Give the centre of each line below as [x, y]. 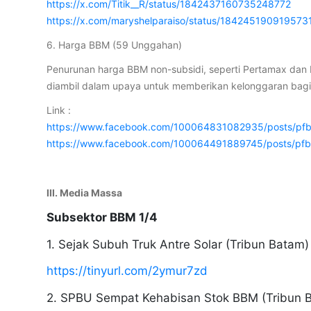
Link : [59, 110]
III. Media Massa [85, 192]
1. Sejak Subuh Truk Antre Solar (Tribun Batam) [178, 244]
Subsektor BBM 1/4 [102, 218]
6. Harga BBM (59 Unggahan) [115, 45]
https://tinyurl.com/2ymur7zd [127, 271]
